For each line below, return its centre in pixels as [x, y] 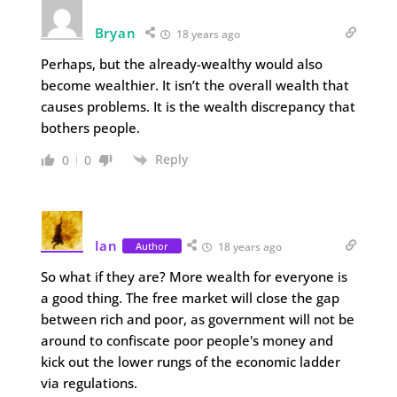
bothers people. [90, 128]
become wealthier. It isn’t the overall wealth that [195, 85]
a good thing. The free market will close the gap [190, 298]
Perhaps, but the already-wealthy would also [181, 64]
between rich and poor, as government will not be [197, 319]
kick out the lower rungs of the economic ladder [190, 362]
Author [152, 245]
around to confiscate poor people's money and [187, 341]
